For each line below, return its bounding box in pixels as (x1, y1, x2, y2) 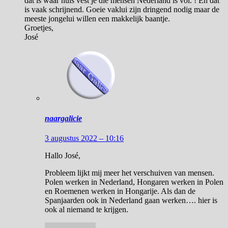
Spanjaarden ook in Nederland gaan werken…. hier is (45, 195, 217, 205)
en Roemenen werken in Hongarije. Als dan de (45, 186, 195, 195)
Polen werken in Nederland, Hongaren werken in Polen (45, 177, 223, 186)
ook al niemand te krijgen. (45, 205, 128, 214)
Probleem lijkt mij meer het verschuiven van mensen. (45, 168, 214, 177)
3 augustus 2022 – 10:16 (45, 133, 124, 142)
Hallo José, (45, 151, 80, 160)
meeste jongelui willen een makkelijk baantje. (24, 14, 170, 23)
